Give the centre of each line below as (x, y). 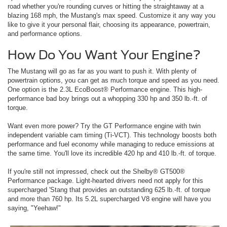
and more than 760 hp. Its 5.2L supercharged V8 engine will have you (109, 199)
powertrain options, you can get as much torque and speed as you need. (113, 80)
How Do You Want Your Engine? (104, 55)
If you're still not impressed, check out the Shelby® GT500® (96, 171)
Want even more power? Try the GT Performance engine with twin (104, 126)
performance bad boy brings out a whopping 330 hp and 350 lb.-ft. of (107, 98)
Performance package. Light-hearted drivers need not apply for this (105, 180)
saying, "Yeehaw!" (34, 208)
